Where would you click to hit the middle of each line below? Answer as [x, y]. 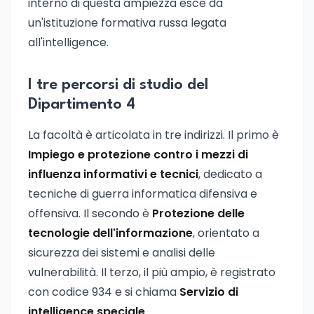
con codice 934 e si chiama [104, 292]
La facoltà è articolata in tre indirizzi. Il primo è [153, 135]
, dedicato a [230, 174]
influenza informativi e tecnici [113, 174]
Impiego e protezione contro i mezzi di [138, 155]
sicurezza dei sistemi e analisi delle [122, 253]
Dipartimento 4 [82, 104]
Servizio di [209, 292]
